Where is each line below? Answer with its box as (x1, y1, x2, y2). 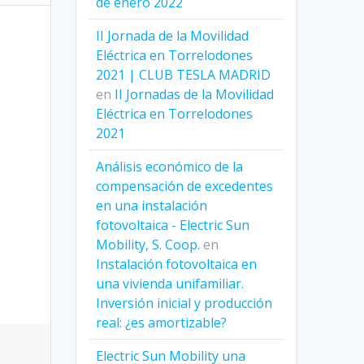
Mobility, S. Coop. (96, 236, 201, 254)
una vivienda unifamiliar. (96, 275, 245, 293)
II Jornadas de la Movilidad (115, 85, 275, 104)
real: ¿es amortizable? (96, 314, 227, 332)
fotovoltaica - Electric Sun (96, 216, 250, 235)
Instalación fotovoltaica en (96, 255, 258, 274)
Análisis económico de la (96, 158, 244, 176)
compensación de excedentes (96, 177, 274, 196)
